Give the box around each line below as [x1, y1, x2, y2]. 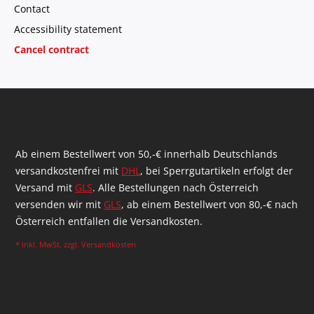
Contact [14, 2, 50, 16]
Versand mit [15, 181, 75, 195]
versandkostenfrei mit [15, 164, 121, 178]
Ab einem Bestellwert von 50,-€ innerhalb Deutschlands [15, 147, 278, 161]
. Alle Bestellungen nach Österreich [93, 181, 259, 195]
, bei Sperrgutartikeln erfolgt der [140, 164, 293, 178]
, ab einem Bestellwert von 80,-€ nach [121, 198, 298, 212]
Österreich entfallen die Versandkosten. [15, 214, 203, 228]
